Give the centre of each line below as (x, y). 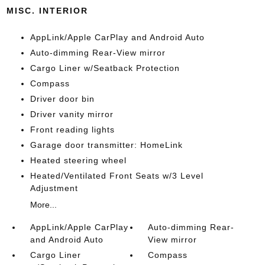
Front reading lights (72, 130)
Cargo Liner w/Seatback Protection (105, 68)
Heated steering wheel (78, 160)
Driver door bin (62, 99)
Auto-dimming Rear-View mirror (98, 53)
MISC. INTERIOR (47, 11)
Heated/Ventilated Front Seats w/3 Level (117, 176)
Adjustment (54, 188)
